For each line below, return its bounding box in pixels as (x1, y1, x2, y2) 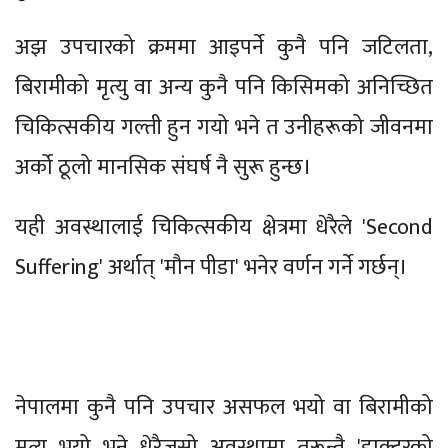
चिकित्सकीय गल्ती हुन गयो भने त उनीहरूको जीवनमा (15, 108, 433, 146)
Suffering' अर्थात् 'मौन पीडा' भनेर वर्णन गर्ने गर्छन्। (15, 248, 408, 286)
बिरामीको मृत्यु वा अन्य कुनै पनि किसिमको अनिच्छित (15, 68, 433, 106)
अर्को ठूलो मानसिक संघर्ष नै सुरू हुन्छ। (15, 148, 312, 186)
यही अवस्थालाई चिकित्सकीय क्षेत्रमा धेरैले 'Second (15, 208, 433, 246)
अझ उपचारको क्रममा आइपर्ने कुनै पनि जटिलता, (15, 28, 433, 66)
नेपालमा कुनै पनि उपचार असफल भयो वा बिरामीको (15, 388, 433, 426)
